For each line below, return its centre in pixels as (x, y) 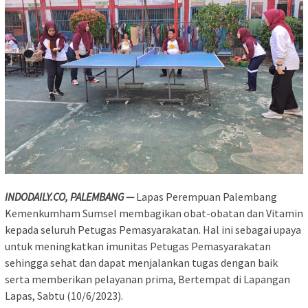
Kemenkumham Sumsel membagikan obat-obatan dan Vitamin (154, 213)
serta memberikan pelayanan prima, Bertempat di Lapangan (147, 279)
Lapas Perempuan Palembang (206, 196)
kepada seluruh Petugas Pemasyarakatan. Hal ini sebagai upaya (153, 229)
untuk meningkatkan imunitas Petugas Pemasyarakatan (138, 246)
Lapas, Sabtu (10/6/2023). (64, 295)
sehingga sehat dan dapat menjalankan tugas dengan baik (141, 262)
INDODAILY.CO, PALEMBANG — (69, 196)
